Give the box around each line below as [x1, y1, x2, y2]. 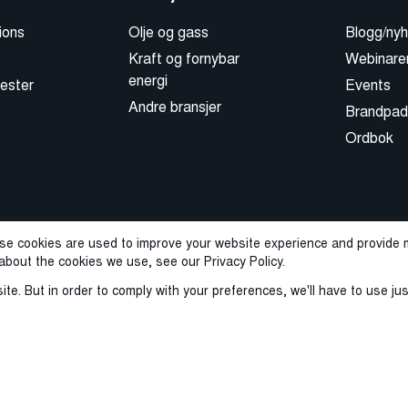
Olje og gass [128, 23, 209, 43]
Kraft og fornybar [128, 49, 240, 69]
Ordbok [344, 128, 393, 148]
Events [344, 76, 391, 96]
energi [128, 71, 168, 91]
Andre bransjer [128, 97, 221, 117]
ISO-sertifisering [249, 320, 354, 340]
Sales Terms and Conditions [42, 320, 221, 340]
